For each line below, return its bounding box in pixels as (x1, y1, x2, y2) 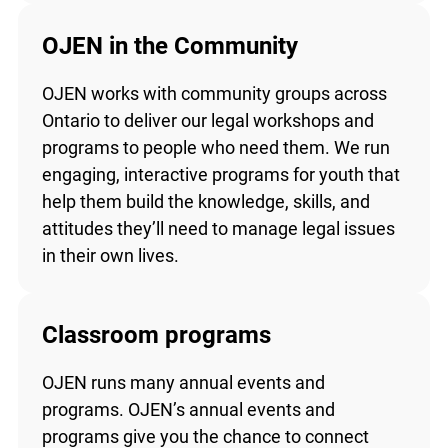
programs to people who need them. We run (41, 137, 390, 159)
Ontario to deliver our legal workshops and (41, 110, 374, 132)
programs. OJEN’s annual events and (41, 399, 335, 421)
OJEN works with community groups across (41, 83, 387, 105)
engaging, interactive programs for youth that (41, 164, 400, 186)
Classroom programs (41, 321, 271, 350)
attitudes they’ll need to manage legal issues (41, 218, 395, 240)
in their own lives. (41, 245, 179, 267)
